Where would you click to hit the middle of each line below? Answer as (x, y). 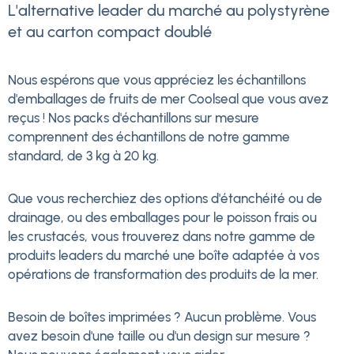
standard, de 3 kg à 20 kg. (83, 156)
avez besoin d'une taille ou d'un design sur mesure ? (159, 335)
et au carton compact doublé (110, 32)
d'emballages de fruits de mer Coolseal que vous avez (168, 99)
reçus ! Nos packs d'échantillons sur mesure (134, 118)
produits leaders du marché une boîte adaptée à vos (164, 255)
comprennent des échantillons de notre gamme (149, 137)
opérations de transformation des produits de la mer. (163, 274)
